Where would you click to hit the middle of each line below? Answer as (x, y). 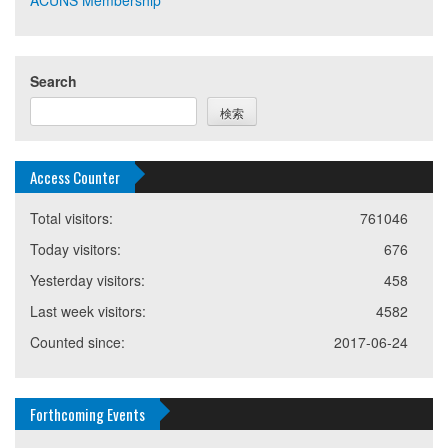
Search (53, 80)
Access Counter (75, 176)
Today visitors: (75, 248)
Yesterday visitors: (87, 279)
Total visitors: (71, 217)
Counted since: (77, 341)
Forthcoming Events (87, 413)
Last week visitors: (88, 310)
